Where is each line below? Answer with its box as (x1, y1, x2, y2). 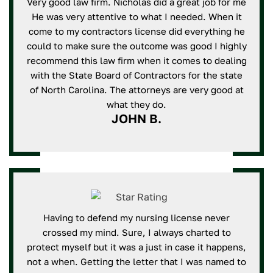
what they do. (107, 99, 166, 110)
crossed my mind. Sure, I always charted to (42, 227, 231, 238)
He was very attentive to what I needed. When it (31, 11, 242, 22)
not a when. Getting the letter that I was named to (27, 256, 246, 267)
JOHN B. (112, 111, 161, 126)
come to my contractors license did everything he (28, 26, 245, 37)
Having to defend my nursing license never (43, 212, 230, 223)
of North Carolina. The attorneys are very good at (29, 84, 244, 95)
